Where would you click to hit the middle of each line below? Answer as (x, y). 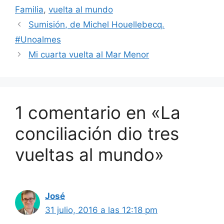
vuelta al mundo (81, 9)
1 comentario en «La (98, 112)
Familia (29, 9)
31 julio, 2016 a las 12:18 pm (101, 210)
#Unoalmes (38, 39)
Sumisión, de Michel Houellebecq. (97, 24)
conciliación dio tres (97, 133)
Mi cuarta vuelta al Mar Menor (89, 54)
